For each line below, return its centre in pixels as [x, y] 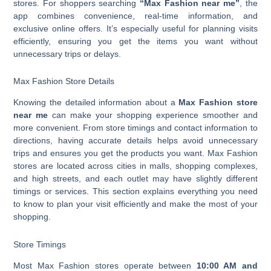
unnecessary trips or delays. [67, 54]
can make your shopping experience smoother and [153, 115]
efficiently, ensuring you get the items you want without [135, 41]
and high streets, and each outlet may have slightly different [135, 179]
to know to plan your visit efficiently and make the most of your [135, 204]
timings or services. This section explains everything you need [135, 191]
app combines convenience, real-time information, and [135, 15]
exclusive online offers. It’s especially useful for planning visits [135, 28]
